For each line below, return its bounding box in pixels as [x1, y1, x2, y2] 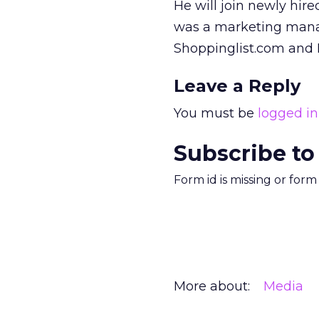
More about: [174, 278, 250, 294]
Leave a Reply [174, 75, 300, 96]
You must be [174, 105, 258, 121]
